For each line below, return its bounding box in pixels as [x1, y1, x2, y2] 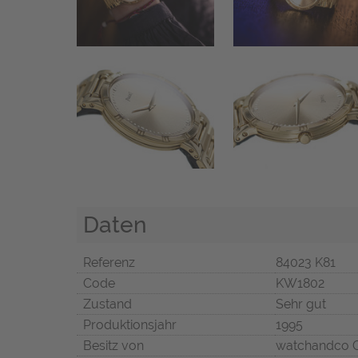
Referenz [83, 254, 135, 270]
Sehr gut [276, 296, 326, 312]
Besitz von [83, 337, 144, 353]
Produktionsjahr [83, 316, 177, 332]
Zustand [83, 296, 132, 312]
